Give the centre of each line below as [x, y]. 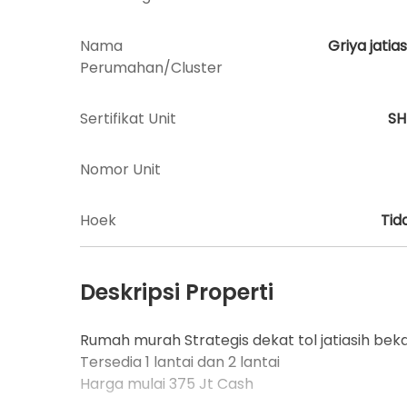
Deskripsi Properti [177, 292]
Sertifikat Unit [128, 118]
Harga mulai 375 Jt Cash [167, 383]
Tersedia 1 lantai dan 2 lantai [180, 362]
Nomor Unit [120, 169]
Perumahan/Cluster [151, 67]
